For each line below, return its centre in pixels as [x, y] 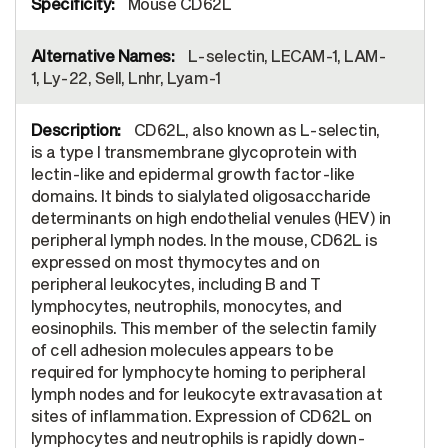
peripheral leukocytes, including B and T [176, 283]
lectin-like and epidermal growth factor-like [193, 173]
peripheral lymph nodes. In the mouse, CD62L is [204, 239]
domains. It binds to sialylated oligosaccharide [201, 195]
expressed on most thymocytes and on [175, 261]
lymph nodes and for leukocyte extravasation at [207, 393]
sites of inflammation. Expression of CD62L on [201, 415]
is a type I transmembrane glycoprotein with [194, 151]
